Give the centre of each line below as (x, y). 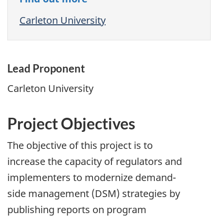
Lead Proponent (46, 69)
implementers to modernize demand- (92, 178)
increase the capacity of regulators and (95, 162)
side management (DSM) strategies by (94, 194)
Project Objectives (71, 123)
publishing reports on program (77, 210)
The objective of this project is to (80, 145)
